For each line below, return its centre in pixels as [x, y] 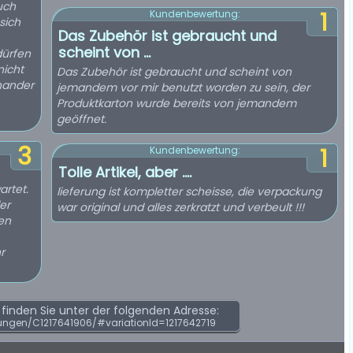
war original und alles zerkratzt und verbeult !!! [180, 207]
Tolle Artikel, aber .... [125, 172]
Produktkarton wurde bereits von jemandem [176, 103]
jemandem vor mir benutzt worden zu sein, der [183, 87]
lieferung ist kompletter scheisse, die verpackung [189, 191]
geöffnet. [82, 119]
